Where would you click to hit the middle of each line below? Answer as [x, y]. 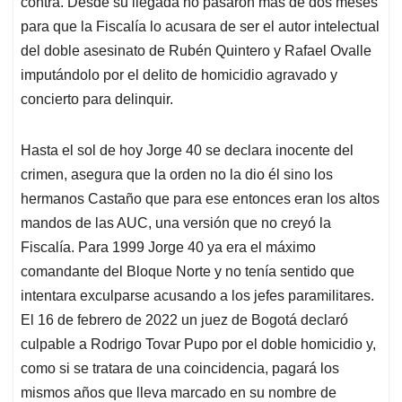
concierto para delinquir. [97, 99]
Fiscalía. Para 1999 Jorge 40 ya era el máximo [168, 247]
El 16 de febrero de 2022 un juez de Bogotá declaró [184, 319]
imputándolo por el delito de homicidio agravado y [179, 74]
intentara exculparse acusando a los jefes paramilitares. [197, 295]
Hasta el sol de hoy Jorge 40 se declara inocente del [187, 150]
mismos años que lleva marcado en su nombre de [179, 392]
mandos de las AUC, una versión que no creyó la [176, 223]
